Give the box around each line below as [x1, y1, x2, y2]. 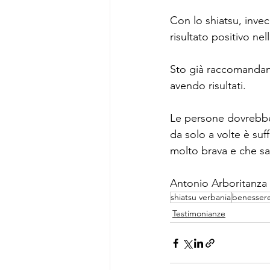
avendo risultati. [170, 79, 249, 92]
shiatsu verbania [171, 192, 231, 202]
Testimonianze [172, 208, 225, 219]
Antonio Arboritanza [170, 177, 267, 190]
